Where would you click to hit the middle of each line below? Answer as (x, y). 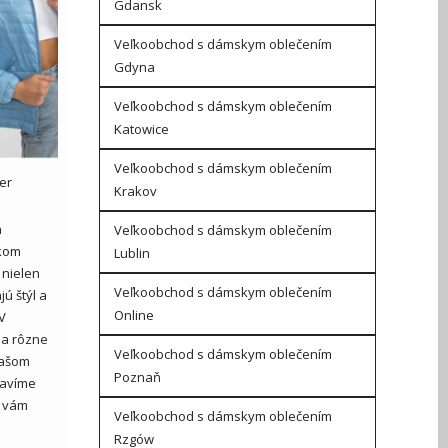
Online (133, 315)
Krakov (135, 191)
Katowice (141, 129)
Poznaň (137, 377)
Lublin (131, 253)
